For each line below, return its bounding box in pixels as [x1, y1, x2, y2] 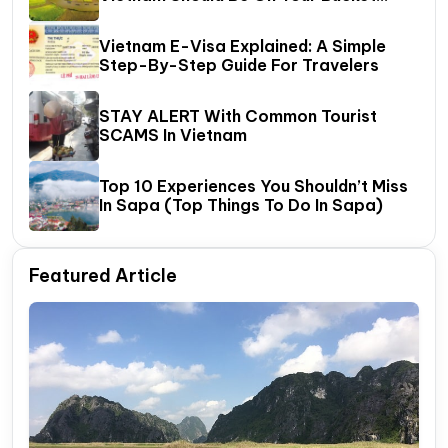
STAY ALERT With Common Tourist [99, 106, 377, 127]
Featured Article [29, 264, 177, 288]
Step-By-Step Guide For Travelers [99, 55, 379, 76]
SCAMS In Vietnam [99, 125, 247, 146]
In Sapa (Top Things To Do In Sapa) [99, 195, 383, 216]
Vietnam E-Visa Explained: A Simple [99, 36, 386, 57]
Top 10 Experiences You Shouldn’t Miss [99, 176, 408, 197]
